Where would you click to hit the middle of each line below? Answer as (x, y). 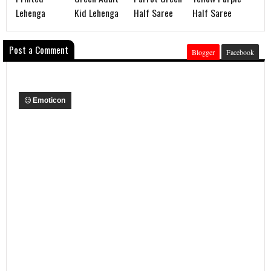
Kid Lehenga (97, 13)
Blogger (203, 52)
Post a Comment (39, 50)
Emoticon (49, 101)
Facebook (240, 52)
